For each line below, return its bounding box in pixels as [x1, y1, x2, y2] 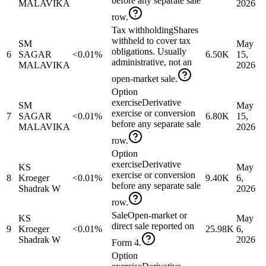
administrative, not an [112, 57, 192, 68]
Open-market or [128, 210, 187, 221]
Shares [173, 25, 198, 36]
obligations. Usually [112, 46, 186, 57]
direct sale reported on [112, 221, 194, 232]
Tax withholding [112, 25, 173, 36]
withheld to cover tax [112, 36, 191, 46]
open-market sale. [112, 74, 178, 84]
